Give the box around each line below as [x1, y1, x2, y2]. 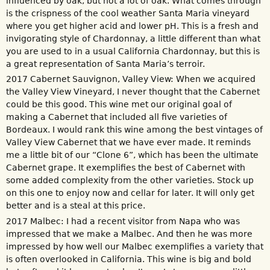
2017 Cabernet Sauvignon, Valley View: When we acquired [6, 74, 256, 84]
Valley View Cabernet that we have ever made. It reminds [6, 137, 251, 148]
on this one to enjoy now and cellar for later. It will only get [6, 188, 254, 198]
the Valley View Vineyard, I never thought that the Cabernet [6, 87, 260, 97]
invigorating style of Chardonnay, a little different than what [6, 33, 260, 43]
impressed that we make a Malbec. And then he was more [6, 228, 253, 239]
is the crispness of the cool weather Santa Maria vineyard [6, 8, 250, 18]
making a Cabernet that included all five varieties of [6, 112, 227, 122]
